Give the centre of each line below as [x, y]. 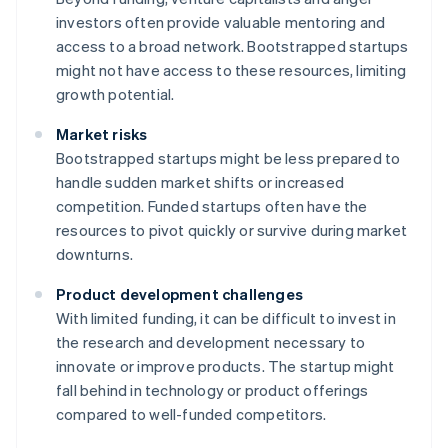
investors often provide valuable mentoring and [221, 22]
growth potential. [115, 94]
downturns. [94, 254]
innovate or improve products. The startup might [225, 366]
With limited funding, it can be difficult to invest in [226, 318]
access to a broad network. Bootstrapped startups [232, 46]
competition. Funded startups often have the [212, 206]
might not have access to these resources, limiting [231, 70]
